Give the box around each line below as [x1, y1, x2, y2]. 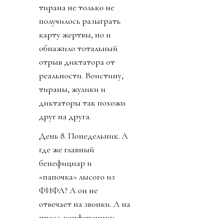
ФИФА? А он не [39, 185, 98, 196]
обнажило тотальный [39, 43, 118, 54]
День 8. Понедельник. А [39, 130, 128, 142]
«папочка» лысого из [39, 171, 115, 182]
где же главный [39, 144, 94, 155]
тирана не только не [39, 2, 114, 13]
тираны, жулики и [39, 84, 106, 95]
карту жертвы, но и [39, 29, 111, 40]
